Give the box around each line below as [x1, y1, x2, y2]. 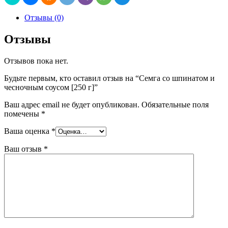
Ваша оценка [4, 127, 51, 136]
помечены [4, 109, 41, 119]
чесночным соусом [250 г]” [4, 83, 98, 92]
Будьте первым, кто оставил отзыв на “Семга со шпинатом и [4, 74, 215, 83]
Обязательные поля [141, 100, 209, 109]
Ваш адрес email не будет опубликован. [4, 100, 139, 109]
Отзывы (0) [24, 13, 64, 22]
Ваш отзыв [4, 145, 44, 154]
